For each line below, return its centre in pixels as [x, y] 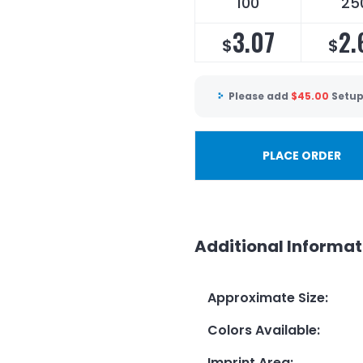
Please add [260, 96]
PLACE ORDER [301, 155]
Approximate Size [266, 297]
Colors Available [262, 330]
